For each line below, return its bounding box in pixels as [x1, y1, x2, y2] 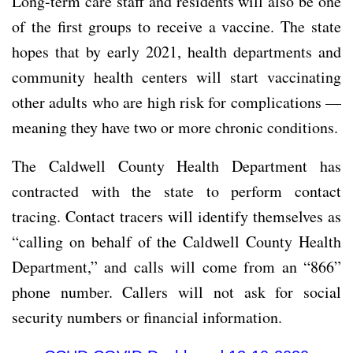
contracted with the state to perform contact [12, 180, 341, 202]
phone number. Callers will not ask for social [12, 281, 341, 303]
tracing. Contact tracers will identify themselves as [12, 205, 341, 227]
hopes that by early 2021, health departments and [12, 40, 341, 62]
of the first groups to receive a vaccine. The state [12, 15, 341, 37]
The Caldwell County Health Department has [12, 154, 341, 176]
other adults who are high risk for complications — [12, 91, 341, 113]
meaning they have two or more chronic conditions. [12, 116, 338, 138]
